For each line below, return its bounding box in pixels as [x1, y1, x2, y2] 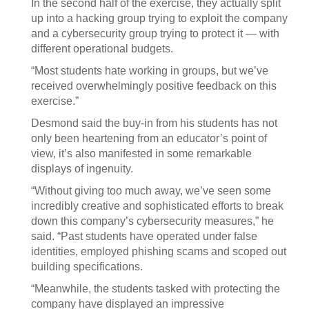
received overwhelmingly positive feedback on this [31, 80, 277, 92]
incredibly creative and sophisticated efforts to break [31, 200, 283, 212]
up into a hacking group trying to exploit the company [31, 12, 288, 24]
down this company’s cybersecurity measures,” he [31, 215, 274, 227]
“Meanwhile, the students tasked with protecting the [31, 283, 280, 295]
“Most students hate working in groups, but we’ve [31, 65, 268, 77]
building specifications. [31, 261, 143, 272]
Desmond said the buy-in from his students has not [31, 117, 277, 129]
